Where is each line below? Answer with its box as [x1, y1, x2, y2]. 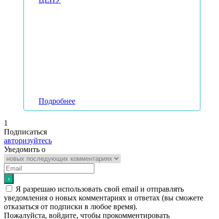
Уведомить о [4, 145, 45, 154]
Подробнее [39, 97, 75, 106]
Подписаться [4, 128, 47, 136]
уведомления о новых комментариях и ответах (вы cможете [4, 194, 203, 202]
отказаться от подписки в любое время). [4, 202, 137, 211]
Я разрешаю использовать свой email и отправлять [16, 185, 184, 194]
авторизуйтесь [4, 136, 52, 145]
